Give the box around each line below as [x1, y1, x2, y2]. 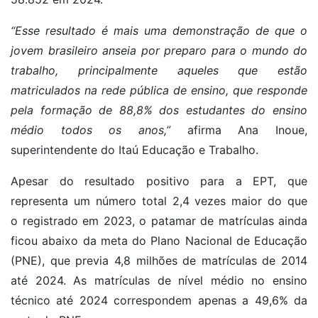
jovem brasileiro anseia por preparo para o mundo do [11, 43, 307, 57]
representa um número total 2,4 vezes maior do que [11, 194, 307, 208]
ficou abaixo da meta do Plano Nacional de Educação [11, 234, 307, 248]
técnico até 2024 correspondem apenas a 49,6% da [11, 293, 307, 307]
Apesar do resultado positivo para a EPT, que [11, 174, 307, 188]
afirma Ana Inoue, [187, 123, 308, 137]
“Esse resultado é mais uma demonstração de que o [11, 23, 307, 38]
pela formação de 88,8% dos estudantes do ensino [11, 103, 307, 117]
